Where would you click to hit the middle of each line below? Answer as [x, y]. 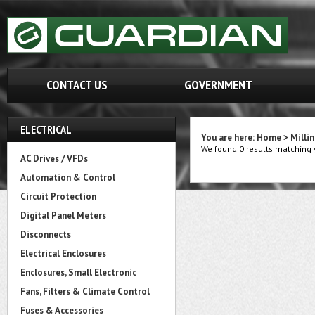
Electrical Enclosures [63, 253]
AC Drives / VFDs [54, 159]
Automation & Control [68, 178]
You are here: [229, 137]
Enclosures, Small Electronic [78, 272]
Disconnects [46, 234]
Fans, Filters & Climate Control [85, 291]
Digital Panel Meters [63, 216]
